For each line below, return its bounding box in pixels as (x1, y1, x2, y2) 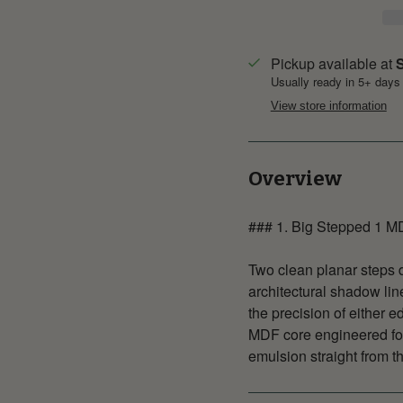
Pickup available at (270, 52, 396, 74)
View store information (270, 98, 387, 112)
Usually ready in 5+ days (270, 72, 400, 90)
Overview (247, 166, 342, 191)
